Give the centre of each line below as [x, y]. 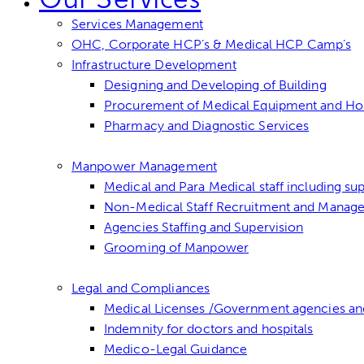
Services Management [137, 24]
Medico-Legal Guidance [176, 349]
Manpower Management [144, 167]
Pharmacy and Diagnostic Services [207, 126]
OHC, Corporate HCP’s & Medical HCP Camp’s [212, 45]
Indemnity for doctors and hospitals [209, 329]
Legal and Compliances [141, 288]
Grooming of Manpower [176, 248]
